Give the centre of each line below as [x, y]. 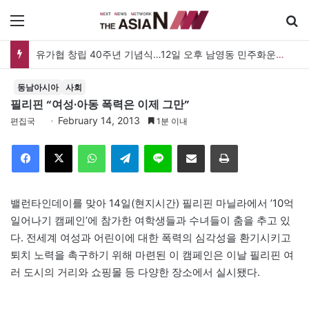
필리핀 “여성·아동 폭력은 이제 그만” [100, 104]
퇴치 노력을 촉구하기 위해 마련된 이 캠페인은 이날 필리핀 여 [152, 255]
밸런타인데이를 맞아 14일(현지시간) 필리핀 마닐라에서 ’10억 [152, 203]
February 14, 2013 [99, 120]
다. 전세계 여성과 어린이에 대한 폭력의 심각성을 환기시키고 [151, 237]
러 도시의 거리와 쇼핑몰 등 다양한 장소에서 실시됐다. [135, 272]
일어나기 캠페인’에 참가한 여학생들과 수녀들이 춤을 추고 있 [150, 220]
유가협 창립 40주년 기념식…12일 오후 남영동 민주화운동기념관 [280, 54]
